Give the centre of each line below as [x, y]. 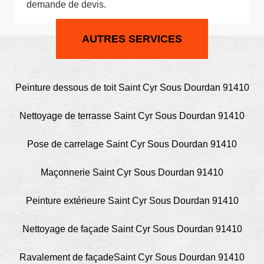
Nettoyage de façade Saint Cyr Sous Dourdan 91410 [132, 229]
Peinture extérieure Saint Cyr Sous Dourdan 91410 [132, 200]
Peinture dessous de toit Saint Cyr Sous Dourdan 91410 [132, 87]
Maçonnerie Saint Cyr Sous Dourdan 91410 [132, 172]
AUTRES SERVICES [132, 39]
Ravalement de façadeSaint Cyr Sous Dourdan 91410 [132, 257]
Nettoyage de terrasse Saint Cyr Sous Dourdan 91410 [132, 115]
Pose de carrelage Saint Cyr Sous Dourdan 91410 [132, 144]
